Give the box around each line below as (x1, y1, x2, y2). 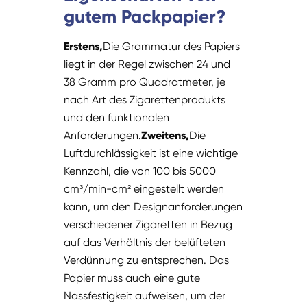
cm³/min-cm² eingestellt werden (64, 182, 225, 196)
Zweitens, (141, 129, 190, 143)
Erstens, (64, 40, 103, 53)
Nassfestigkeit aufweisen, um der (64, 289, 226, 303)
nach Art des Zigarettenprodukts (64, 93, 226, 107)
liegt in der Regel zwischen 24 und (64, 58, 231, 71)
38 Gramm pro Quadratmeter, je (64, 75, 226, 89)
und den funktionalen (64, 111, 170, 125)
